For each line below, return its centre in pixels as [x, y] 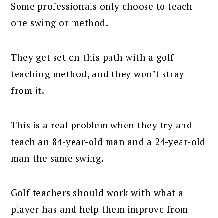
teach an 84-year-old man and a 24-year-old [108, 142]
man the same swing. [57, 158]
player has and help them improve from [100, 209]
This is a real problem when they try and [102, 125]
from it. [28, 91]
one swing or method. [60, 23]
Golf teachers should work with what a [97, 193]
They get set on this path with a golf [92, 57]
